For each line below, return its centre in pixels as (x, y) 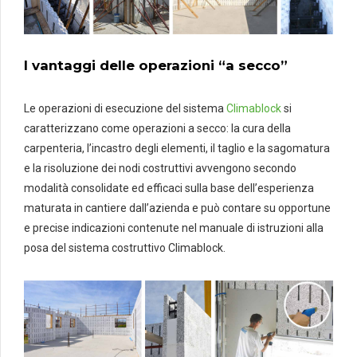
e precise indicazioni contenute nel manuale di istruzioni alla (174, 228)
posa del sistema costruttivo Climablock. (125, 248)
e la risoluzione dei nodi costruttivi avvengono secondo (160, 169)
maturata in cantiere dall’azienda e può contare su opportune (177, 208)
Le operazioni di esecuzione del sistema (125, 109)
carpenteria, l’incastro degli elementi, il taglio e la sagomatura (177, 149)
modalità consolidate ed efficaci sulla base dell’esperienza (169, 188)
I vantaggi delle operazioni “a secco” (156, 66)
